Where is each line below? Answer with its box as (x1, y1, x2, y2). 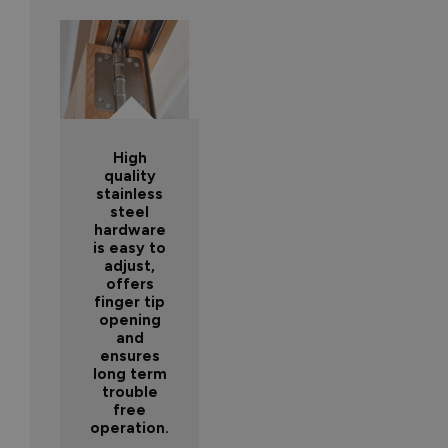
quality (103, 167, 156, 186)
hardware (93, 221, 166, 240)
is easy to (93, 239, 166, 258)
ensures (99, 347, 160, 366)
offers (105, 275, 154, 294)
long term (92, 365, 167, 384)
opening (98, 311, 161, 330)
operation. (90, 419, 169, 438)
